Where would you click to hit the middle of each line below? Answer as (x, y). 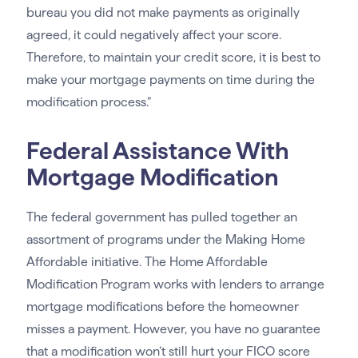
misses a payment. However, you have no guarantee (173, 329)
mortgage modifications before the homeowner (162, 307)
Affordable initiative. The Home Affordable (147, 262)
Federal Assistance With (157, 151)
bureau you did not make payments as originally (163, 13)
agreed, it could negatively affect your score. (153, 35)
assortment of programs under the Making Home (165, 240)
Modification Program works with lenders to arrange (175, 284)
